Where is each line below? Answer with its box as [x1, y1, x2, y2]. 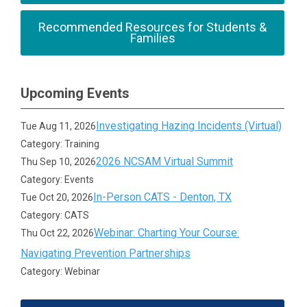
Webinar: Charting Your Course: [94, 226, 240, 239]
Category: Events [21, 174, 95, 185]
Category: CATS [21, 210, 90, 221]
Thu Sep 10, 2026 [21, 156, 97, 167]
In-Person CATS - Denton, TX [93, 191, 232, 204]
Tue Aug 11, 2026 [21, 121, 97, 132]
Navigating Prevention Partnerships [21, 247, 191, 260]
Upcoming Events [21, 85, 130, 101]
